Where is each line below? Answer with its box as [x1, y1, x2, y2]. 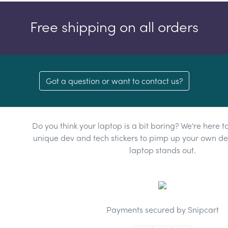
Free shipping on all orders [30, 15, 198, 36]
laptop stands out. [129, 144, 196, 156]
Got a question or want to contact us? [45, 74, 183, 87]
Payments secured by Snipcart [106, 204, 219, 216]
